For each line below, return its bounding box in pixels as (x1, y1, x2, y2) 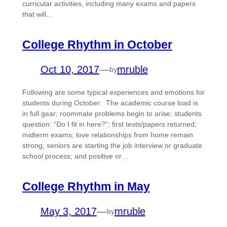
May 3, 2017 (40, 206, 97, 217)
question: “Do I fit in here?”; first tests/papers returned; (22, 120, 197, 129)
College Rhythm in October (22, 38, 172, 52)
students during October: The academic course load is (22, 99, 198, 107)
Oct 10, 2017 (40, 64, 99, 75)
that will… (22, 10, 53, 19)
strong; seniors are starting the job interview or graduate (22, 141, 202, 150)
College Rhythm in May (22, 180, 150, 194)
